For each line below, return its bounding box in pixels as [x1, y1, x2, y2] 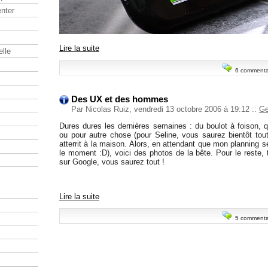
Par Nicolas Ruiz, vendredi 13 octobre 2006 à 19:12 [71, 105, 252, 114]
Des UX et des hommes [71, 94, 168, 105]
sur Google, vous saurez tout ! [59, 157, 165, 166]
